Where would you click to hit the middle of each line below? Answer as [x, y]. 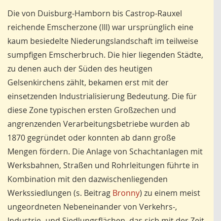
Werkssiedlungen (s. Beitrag [59, 193]
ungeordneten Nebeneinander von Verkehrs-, [92, 207]
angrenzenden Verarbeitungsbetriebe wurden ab [99, 124]
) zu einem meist [170, 193]
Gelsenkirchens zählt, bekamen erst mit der [88, 83]
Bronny [125, 193]
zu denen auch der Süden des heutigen [80, 69]
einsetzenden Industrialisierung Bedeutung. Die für [102, 96]
